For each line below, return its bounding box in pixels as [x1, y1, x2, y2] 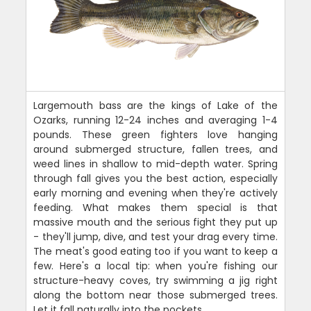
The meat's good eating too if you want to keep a [33, 244, 278, 259]
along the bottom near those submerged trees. [33, 288, 278, 303]
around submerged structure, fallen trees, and [33, 142, 278, 157]
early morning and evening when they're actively [33, 186, 278, 201]
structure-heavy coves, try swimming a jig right [33, 274, 278, 288]
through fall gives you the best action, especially [33, 171, 278, 186]
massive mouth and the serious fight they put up [33, 215, 278, 230]
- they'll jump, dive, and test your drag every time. [33, 230, 278, 244]
